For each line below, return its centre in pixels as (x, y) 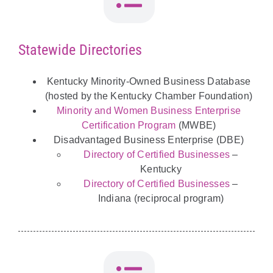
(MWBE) (196, 126)
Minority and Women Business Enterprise (149, 111)
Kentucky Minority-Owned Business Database (149, 82)
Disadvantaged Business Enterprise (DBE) (149, 140)
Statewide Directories (80, 50)
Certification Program (129, 126)
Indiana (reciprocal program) (161, 199)
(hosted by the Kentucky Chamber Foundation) (149, 96)
